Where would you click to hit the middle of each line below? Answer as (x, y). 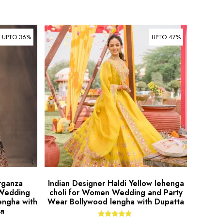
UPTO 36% (17, 37)
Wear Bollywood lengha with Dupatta (116, 201)
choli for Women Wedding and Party (116, 192)
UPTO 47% (166, 37)
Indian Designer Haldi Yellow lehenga (116, 183)
